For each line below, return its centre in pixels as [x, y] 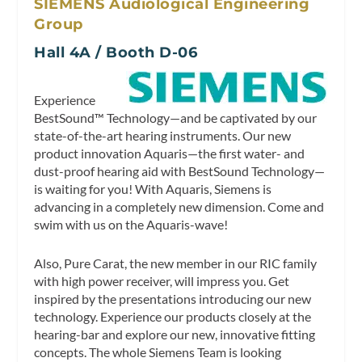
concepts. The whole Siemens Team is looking [158, 351]
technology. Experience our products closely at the [173, 316]
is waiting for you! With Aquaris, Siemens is [153, 189]
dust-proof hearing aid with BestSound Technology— [180, 171]
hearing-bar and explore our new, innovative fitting [175, 334]
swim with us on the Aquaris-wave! [131, 225]
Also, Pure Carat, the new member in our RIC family [176, 263]
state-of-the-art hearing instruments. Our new [163, 136]
